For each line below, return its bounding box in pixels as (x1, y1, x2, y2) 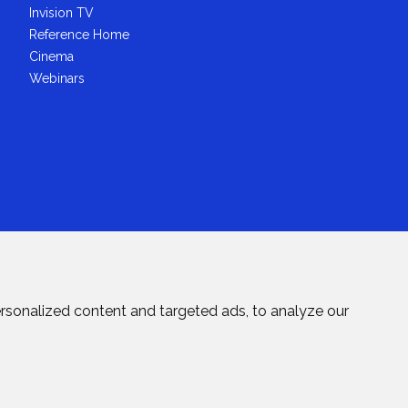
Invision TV (29, 5, 95, 20)
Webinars (29, 70, 86, 86)
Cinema (29, 48, 75, 64)
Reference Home (29, 26, 130, 42)
